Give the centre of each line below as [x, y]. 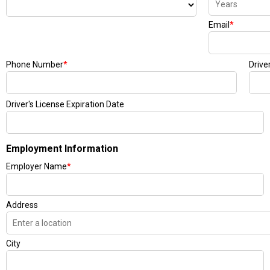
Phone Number [35, 64]
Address [22, 205]
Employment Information [62, 149]
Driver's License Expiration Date [65, 104]
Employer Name [36, 166]
